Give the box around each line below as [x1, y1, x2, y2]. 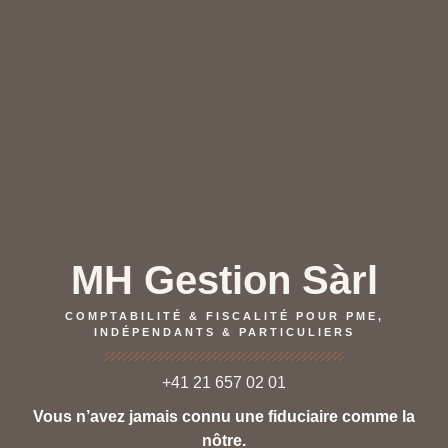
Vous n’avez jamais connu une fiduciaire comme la [33, 407, 415, 425]
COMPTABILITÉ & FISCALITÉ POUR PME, [64, 309, 384, 322]
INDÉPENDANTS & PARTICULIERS [93, 325, 355, 338]
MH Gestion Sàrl [70, 257, 378, 302]
